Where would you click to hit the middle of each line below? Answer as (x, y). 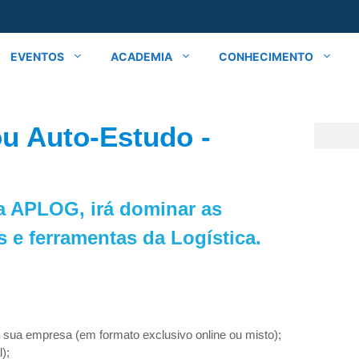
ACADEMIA (141, 56)
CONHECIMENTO (266, 56)
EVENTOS (37, 56)
